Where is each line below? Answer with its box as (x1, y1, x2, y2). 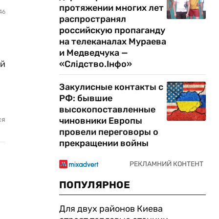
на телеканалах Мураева (59, 36, 166, 47)
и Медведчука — (59, 47, 128, 58)
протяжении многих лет (59, 2, 164, 13)
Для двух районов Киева (59, 203, 163, 214)
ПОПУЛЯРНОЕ (59, 179, 130, 191)
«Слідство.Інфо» (59, 59, 132, 69)
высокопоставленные (59, 104, 155, 115)
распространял (59, 14, 126, 24)
